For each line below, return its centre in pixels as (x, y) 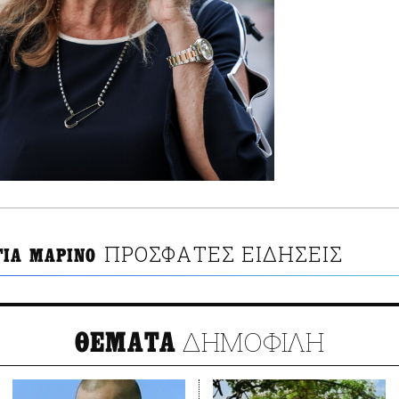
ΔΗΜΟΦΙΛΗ (251, 342)
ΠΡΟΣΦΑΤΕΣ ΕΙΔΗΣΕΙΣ (224, 254)
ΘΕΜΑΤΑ (126, 343)
